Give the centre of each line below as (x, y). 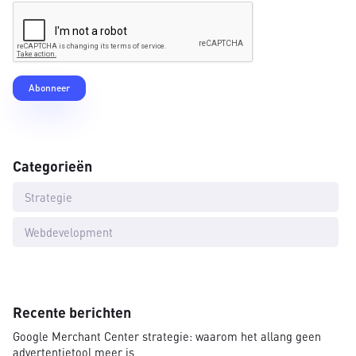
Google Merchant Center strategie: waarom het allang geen (167, 337)
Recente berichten (72, 312)
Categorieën (52, 166)
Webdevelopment (69, 232)
